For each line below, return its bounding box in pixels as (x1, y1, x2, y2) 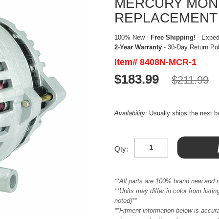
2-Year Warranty (114, 43, 162, 51)
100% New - (114, 33, 151, 41)
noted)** (114, 197, 137, 204)
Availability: (114, 109, 149, 117)
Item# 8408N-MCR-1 (114, 57, 197, 67)
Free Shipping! (151, 33, 196, 41)
